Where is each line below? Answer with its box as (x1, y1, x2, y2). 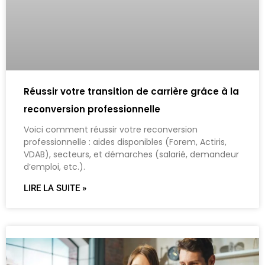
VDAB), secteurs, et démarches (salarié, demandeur (24, 148, 239, 161)
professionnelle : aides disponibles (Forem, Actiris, (24, 136, 227, 148)
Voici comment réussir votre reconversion (24, 124, 198, 136)
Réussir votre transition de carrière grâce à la (24, 85, 239, 98)
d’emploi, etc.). (24, 161, 85, 173)
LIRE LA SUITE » (24, 183, 86, 194)
